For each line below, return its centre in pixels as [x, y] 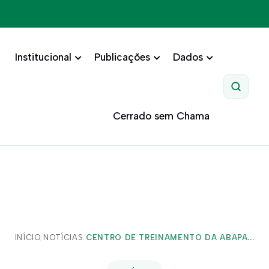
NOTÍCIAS [63, 237]
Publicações [122, 57]
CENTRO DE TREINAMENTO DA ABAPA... [170, 237]
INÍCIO [28, 237]
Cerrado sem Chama [161, 116]
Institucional [43, 57]
